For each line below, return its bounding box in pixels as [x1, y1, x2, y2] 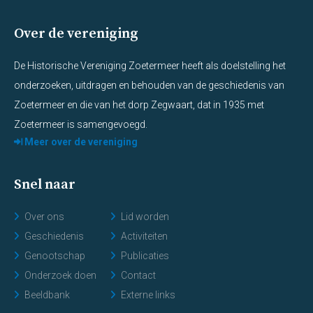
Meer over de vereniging [22, 136, 138, 147]
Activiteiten [121, 230, 168, 242]
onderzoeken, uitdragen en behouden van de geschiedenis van [14, 79, 284, 91]
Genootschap [24, 249, 85, 261]
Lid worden [121, 210, 169, 222]
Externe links [121, 289, 175, 300]
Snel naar [14, 175, 75, 194]
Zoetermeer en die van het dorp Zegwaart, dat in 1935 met [14, 99, 264, 110]
